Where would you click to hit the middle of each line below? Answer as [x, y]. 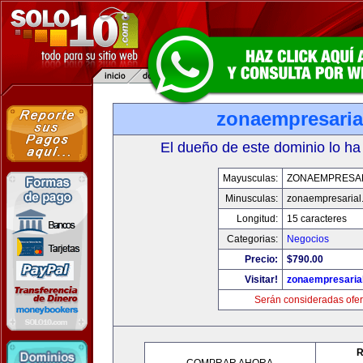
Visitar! [261, 280]
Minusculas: [251, 199]
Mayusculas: [250, 178]
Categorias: [252, 239]
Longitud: [257, 219]
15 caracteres [316, 219]
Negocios [307, 239]
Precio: [261, 259]
